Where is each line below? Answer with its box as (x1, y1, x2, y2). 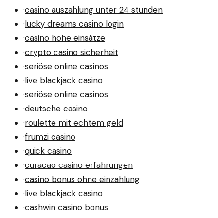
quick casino (25, 145, 72, 156)
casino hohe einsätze (25, 32, 105, 43)
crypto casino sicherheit (25, 46, 118, 57)
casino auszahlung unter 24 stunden (25, 4, 163, 15)
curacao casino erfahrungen (25, 159, 133, 170)
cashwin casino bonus (25, 201, 108, 213)
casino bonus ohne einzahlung (25, 173, 140, 184)
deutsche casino (25, 103, 88, 114)
